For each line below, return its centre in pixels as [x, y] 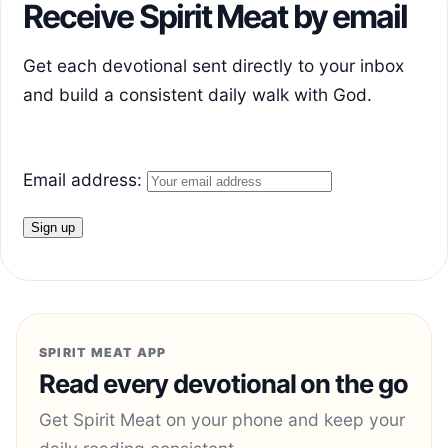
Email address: [90, 180]
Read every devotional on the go [224, 383]
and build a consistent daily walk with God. [197, 94]
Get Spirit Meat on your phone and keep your [222, 419]
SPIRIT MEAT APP [103, 352]
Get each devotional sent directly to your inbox [213, 65]
